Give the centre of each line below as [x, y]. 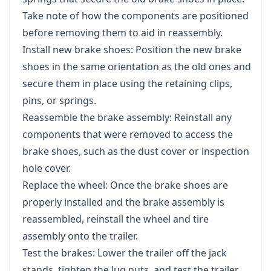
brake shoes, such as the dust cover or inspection [136, 151]
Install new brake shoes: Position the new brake [132, 49]
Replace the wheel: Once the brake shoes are [125, 185]
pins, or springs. [59, 100]
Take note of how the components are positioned [135, 15]
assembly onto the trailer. [80, 236]
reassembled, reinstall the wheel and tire [116, 219]
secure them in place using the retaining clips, [127, 83]
